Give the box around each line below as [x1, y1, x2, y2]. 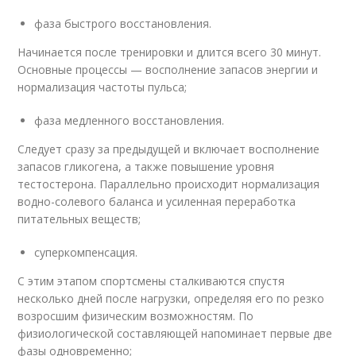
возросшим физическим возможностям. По [17, 308, 254, 324]
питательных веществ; [17, 211, 141, 227]
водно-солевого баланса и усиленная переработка [17, 194, 296, 210]
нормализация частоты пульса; [17, 79, 188, 95]
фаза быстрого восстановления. [34, 16, 212, 32]
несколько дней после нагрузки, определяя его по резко [17, 291, 325, 307]
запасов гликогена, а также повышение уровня [17, 159, 275, 175]
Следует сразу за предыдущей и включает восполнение [17, 141, 320, 157]
